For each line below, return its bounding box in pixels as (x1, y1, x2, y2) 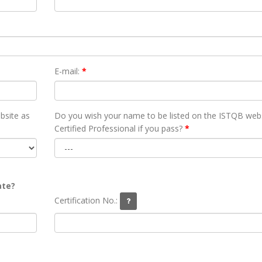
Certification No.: (54, 194, 120, 206)
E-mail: (54, 65, 80, 77)
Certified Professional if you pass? (54, 123, 182, 134)
